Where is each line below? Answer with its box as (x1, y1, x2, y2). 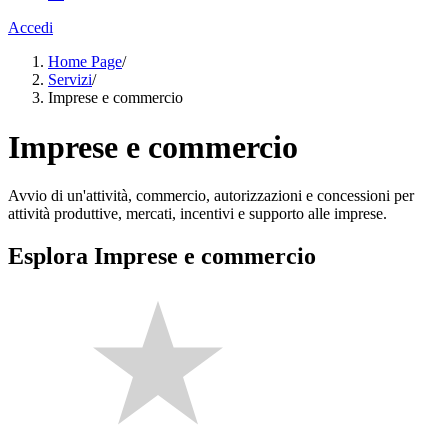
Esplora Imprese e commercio (8, 243, 316, 270)
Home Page (48, 53, 122, 71)
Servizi (48, 71, 92, 89)
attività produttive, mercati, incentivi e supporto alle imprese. (8, 205, 387, 223)
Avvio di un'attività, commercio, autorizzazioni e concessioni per (8, 187, 414, 205)
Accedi (8, 19, 53, 37)
